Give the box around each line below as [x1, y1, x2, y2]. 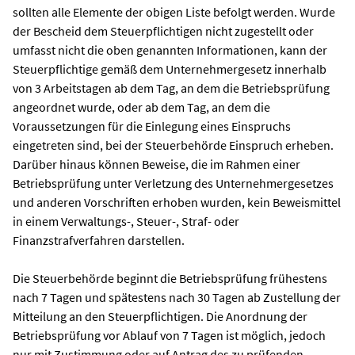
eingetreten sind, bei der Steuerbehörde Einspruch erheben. [13, 136, 334, 153]
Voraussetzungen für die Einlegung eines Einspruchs [13, 117, 291, 134]
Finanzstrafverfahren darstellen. [13, 231, 185, 248]
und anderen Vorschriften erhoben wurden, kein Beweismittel [13, 193, 341, 210]
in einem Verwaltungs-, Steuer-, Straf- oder [13, 212, 239, 229]
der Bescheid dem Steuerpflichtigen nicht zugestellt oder [13, 22, 314, 39]
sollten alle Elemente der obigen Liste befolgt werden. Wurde [13, 3, 335, 20]
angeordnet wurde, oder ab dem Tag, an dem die [13, 98, 270, 115]
